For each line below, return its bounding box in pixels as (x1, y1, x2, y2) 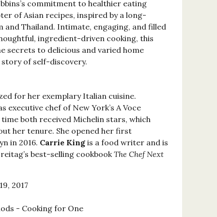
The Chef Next (113, 149, 164, 159)
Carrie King (39, 138, 85, 148)
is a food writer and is (85, 138, 168, 148)
